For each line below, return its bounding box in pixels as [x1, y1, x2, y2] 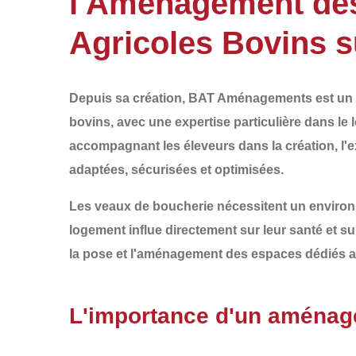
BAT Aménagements [188, 91, 312, 105]
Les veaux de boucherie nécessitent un [69, 199, 309, 213]
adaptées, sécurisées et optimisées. [69, 163, 284, 176]
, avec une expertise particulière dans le [110, 115, 351, 129]
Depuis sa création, [69, 91, 188, 105]
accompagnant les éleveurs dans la [69, 139, 285, 153]
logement [69, 223, 126, 237]
